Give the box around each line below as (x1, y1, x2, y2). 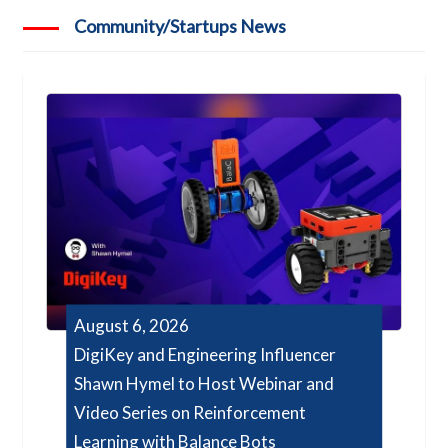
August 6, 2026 (74, 314, 190, 336)
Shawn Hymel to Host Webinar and (74, 372, 335, 394)
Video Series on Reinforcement (74, 401, 307, 423)
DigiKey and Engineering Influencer (74, 343, 337, 365)
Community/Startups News (74, 15, 287, 38)
